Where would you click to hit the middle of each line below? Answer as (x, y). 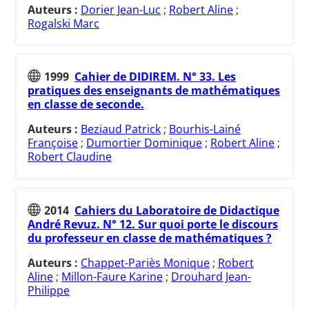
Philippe (49, 290)
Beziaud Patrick (121, 129)
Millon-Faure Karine (112, 276)
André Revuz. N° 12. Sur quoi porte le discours (153, 224)
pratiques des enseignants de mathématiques (154, 91)
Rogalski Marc (63, 23)
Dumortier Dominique (144, 143)
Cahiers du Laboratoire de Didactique (177, 210)
